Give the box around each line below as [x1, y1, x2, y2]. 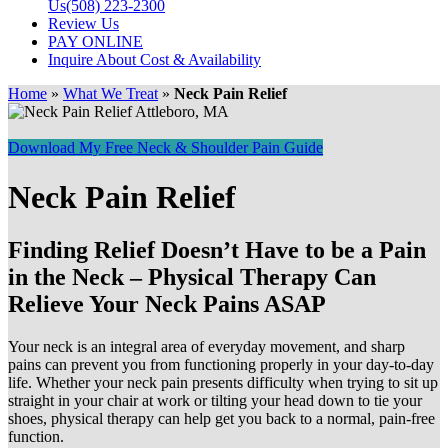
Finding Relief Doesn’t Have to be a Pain [8, 237, 426, 264]
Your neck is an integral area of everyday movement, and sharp [8, 338, 405, 356]
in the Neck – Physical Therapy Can [8, 264, 376, 291]
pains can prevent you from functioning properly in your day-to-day [8, 356, 434, 374]
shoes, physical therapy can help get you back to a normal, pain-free [8, 410, 435, 428]
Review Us [48, 15, 119, 33]
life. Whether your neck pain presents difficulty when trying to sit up [8, 374, 438, 392]
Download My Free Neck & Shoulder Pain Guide [8, 139, 323, 157]
